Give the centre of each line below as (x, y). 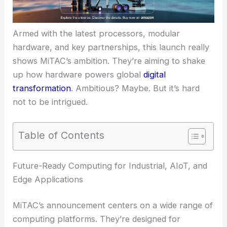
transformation (42, 88)
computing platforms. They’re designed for (97, 219)
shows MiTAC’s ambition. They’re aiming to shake (109, 61)
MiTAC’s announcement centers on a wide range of (113, 205)
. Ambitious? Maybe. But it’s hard (136, 88)
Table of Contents (62, 135)
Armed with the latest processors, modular (97, 34)
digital (155, 75)
